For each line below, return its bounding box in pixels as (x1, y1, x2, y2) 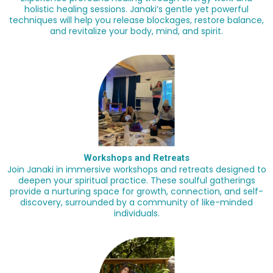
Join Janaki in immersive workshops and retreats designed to (7, 163, 266, 176)
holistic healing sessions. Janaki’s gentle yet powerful (24, 3, 249, 16)
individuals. (113, 207, 160, 220)
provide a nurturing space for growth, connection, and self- (10, 185, 263, 198)
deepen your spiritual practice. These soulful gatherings (18, 174, 255, 187)
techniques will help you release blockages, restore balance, (9, 14, 264, 27)
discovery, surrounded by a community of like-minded (20, 196, 253, 209)
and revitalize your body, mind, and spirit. (50, 25, 223, 38)
